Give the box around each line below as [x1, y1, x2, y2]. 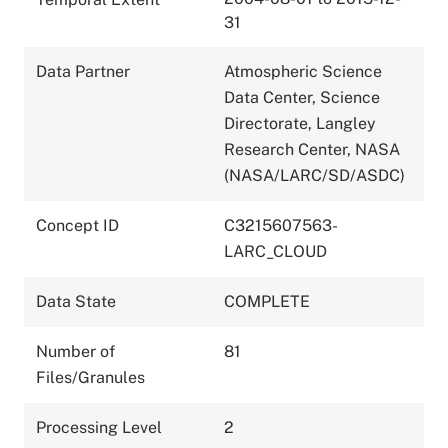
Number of [36, 341, 115, 361]
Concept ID [36, 215, 119, 235]
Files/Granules [36, 367, 145, 387]
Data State [36, 291, 116, 311]
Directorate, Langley [224, 113, 376, 133]
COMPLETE [224, 291, 310, 311]
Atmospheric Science [224, 61, 382, 81]
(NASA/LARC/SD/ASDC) [224, 165, 405, 185]
